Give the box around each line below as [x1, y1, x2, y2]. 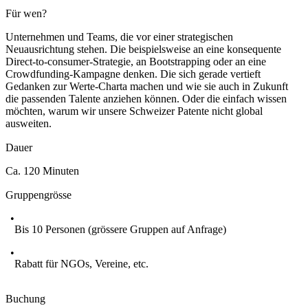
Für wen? [5, 7, 47, 19]
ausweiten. [5, 117, 52, 129]
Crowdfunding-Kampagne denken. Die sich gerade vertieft [5, 67, 261, 80]
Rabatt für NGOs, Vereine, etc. [14, 257, 149, 269]
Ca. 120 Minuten [5, 164, 79, 177]
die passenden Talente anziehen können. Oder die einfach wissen [5, 92, 287, 104]
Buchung [5, 292, 45, 305]
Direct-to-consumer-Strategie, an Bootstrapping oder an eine [5, 55, 266, 67]
